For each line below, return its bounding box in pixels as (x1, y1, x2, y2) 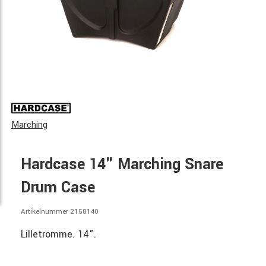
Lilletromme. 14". (21, 227, 96, 241)
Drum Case (21, 177, 95, 198)
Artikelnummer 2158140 (21, 207, 99, 217)
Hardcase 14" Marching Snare (21, 154, 223, 175)
